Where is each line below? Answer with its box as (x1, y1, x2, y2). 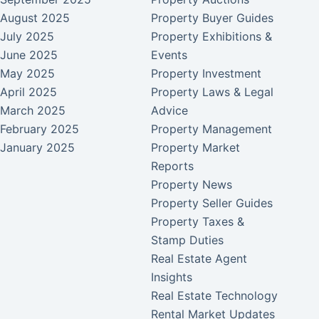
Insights (151, 270, 193, 285)
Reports (151, 159, 194, 174)
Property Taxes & (151, 214, 245, 229)
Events (151, 48, 188, 63)
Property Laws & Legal (151, 85, 274, 100)
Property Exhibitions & (151, 29, 273, 44)
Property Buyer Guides (151, 11, 274, 26)
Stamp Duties (151, 233, 224, 248)
